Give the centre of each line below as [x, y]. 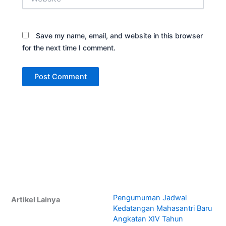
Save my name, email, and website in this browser [120, 36]
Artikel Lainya [36, 200]
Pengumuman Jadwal [150, 198]
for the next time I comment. [69, 48]
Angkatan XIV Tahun [148, 219]
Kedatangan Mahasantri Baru [162, 209]
